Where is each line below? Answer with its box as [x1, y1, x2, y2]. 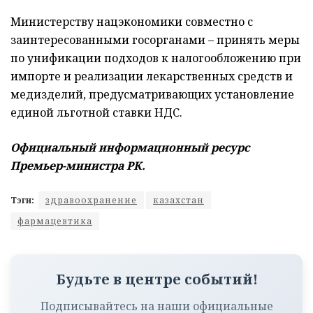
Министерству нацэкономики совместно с [10, 13, 253, 29]
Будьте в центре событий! [55, 269, 258, 289]
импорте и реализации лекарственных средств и [10, 68, 293, 84]
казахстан [153, 194, 204, 206]
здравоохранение [45, 194, 137, 206]
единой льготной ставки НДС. [10, 104, 182, 120]
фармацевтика [17, 214, 92, 227]
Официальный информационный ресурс [10, 139, 249, 155]
